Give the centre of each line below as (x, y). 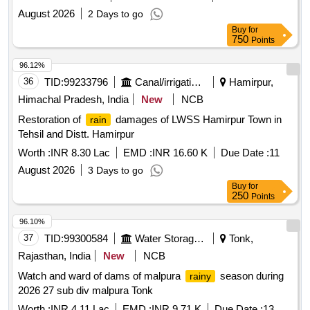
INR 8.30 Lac (80, 153)
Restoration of (51, 120)
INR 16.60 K (180, 153)
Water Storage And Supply (199, 239)
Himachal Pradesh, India (73, 100)
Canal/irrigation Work (196, 82)
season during (250, 276)
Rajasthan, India (54, 256)
